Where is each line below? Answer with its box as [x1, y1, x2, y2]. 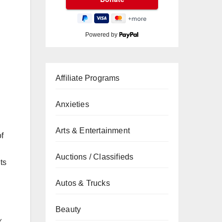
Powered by [85, 31, 119, 38]
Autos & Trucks [55, 179, 110, 187]
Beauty [55, 205, 81, 214]
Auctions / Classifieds [55, 153, 134, 161]
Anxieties [55, 100, 89, 109]
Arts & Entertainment [55, 126, 130, 135]
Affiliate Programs [55, 74, 120, 82]
